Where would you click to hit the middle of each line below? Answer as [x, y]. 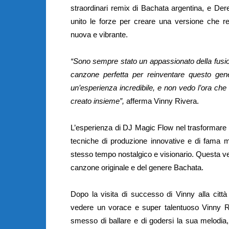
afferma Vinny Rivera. [162, 101]
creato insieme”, [97, 101]
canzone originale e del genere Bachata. [137, 168]
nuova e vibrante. [99, 35]
